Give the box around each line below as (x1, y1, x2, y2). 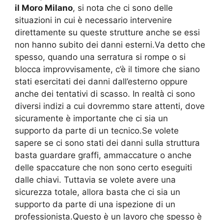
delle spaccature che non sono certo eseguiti (15, 163, 192, 173)
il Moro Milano (15, 3, 73, 13)
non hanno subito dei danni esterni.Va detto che (15, 40, 205, 50)
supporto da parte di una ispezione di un (15, 199, 175, 210)
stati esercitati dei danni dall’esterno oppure (15, 77, 188, 87)
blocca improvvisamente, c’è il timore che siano (15, 64, 200, 75)
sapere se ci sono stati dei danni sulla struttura (15, 138, 200, 148)
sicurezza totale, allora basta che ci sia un (15, 187, 180, 197)
